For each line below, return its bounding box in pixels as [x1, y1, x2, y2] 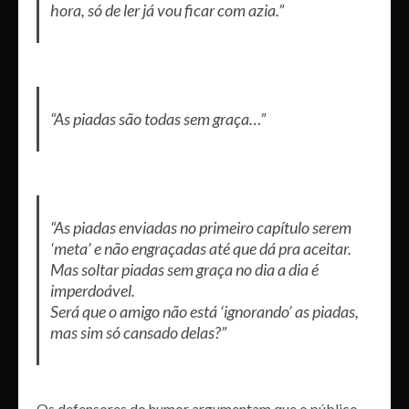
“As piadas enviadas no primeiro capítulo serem [49, 216, 351, 237]
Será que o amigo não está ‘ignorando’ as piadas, [49, 300, 359, 321]
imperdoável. [49, 279, 135, 300]
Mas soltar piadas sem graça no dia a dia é [49, 258, 319, 279]
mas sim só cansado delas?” [49, 321, 226, 342]
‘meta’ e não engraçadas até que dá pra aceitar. [49, 237, 351, 258]
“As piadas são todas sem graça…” [49, 108, 266, 129]
